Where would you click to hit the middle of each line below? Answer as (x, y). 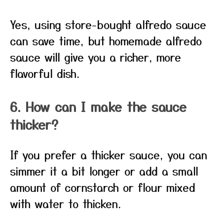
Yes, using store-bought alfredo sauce (108, 24)
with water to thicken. (65, 203)
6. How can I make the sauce (98, 106)
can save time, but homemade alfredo (106, 40)
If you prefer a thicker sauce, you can (109, 154)
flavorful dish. (45, 73)
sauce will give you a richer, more (95, 57)
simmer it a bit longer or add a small (104, 171)
